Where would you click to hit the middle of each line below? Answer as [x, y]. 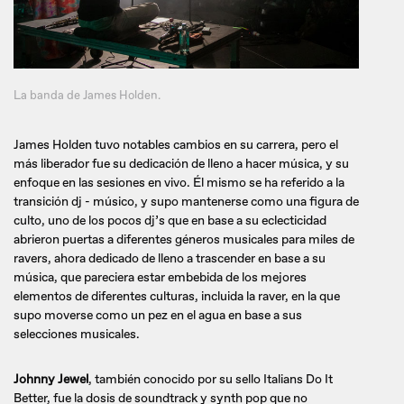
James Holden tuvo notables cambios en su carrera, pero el [176, 145]
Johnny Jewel [51, 380]
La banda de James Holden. [87, 96]
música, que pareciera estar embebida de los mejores [160, 278]
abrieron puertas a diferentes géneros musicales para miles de [184, 240]
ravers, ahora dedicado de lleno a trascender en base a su [170, 259]
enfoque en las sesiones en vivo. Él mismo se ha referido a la [179, 183]
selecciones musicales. [78, 335]
